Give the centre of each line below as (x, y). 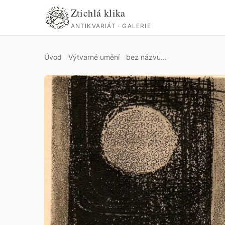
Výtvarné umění (94, 57)
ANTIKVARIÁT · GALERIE (111, 26)
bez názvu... (146, 57)
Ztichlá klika (98, 13)
